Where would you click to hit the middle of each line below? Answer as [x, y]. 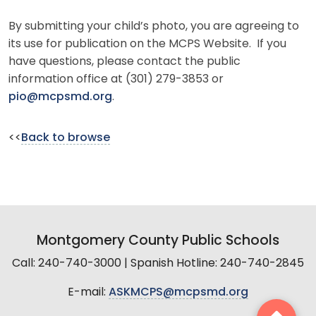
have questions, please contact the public [124, 62]
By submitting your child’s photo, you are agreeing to [154, 26]
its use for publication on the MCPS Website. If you [147, 44]
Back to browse [66, 138]
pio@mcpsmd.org [60, 97]
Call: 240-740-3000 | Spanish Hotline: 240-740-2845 [158, 263]
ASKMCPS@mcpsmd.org [178, 292]
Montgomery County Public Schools [158, 241]
